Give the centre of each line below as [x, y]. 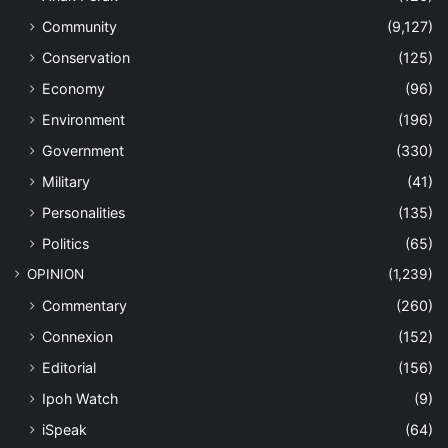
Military [66, 181]
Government [83, 150]
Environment [83, 119]
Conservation [86, 57]
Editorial [69, 367]
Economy [73, 88]
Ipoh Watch [80, 398]
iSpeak [64, 429]
